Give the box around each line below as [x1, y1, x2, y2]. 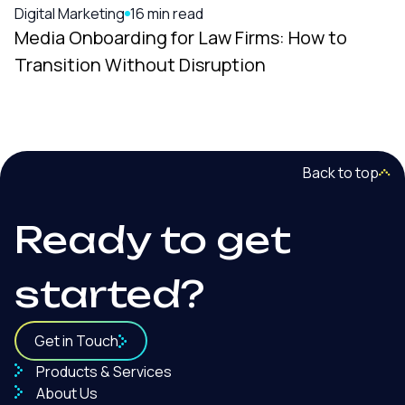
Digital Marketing [14, 4, 125, 24]
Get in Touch [34, 331, 118, 351]
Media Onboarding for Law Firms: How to [14, 25, 347, 50]
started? [14, 271, 204, 316]
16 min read [130, 4, 203, 24]
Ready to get [14, 217, 291, 262]
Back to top [303, 163, 379, 183]
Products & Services [33, 362, 172, 381]
